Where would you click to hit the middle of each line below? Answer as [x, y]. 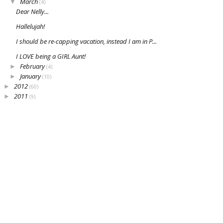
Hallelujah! [30, 27]
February [33, 66]
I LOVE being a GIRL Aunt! [51, 56]
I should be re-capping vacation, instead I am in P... [86, 42]
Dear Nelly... [32, 12]
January [31, 76]
